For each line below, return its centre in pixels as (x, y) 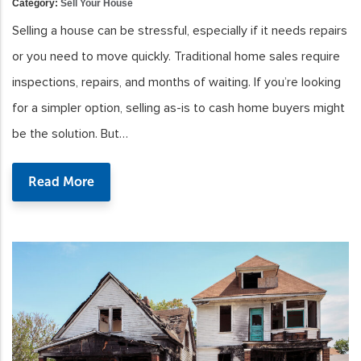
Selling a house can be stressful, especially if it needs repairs (180, 30)
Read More (61, 181)
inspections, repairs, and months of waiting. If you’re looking (176, 82)
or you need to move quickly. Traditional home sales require (176, 56)
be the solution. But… (70, 133)
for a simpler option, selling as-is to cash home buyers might (178, 108)
